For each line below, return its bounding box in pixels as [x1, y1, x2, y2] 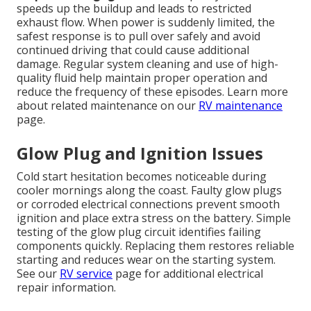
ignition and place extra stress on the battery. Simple [17, 210, 291, 226]
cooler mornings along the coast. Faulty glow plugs [17, 183, 282, 199]
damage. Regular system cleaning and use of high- [17, 56, 278, 72]
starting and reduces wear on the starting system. [17, 252, 276, 268]
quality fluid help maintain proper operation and [17, 70, 267, 86]
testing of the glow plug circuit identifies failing [17, 224, 261, 240]
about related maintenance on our [17, 98, 199, 114]
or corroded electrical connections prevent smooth [17, 196, 280, 212]
